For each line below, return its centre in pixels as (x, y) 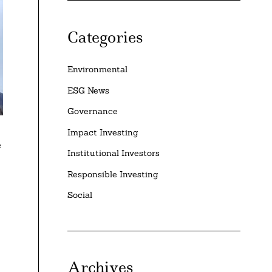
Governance (93, 111)
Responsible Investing (113, 174)
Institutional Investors (114, 153)
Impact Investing (103, 132)
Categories (105, 37)
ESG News (89, 90)
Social (80, 195)
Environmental (98, 70)
